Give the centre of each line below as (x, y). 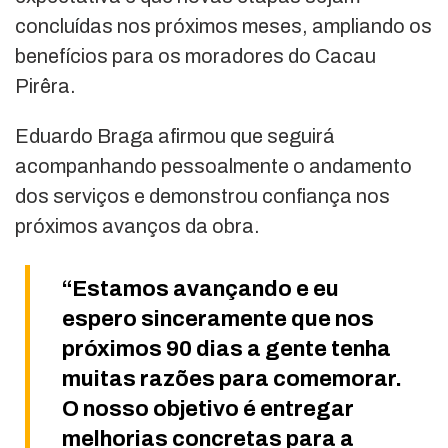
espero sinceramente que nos (218, 319)
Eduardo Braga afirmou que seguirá (175, 136)
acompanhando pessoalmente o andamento (213, 166)
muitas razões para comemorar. (232, 379)
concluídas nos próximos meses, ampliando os (223, 26)
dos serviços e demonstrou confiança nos (202, 196)
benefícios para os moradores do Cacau (195, 56)
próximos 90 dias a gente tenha (226, 349)
